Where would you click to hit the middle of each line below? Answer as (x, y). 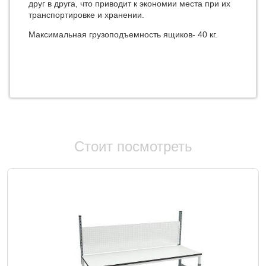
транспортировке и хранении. (86, 15)
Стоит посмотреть (133, 146)
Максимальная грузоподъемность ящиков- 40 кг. (123, 34)
